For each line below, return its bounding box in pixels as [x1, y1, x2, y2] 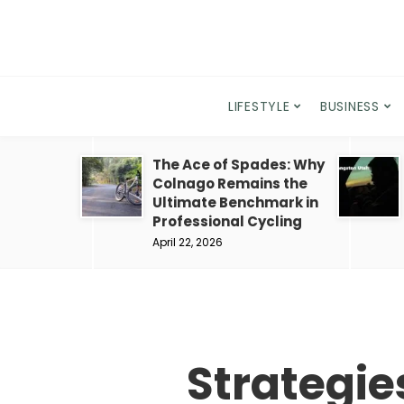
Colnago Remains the [152, 174, 308, 193]
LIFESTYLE [228, 97, 290, 115]
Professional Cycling [152, 212, 302, 231]
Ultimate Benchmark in [152, 193, 318, 212]
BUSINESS [320, 97, 380, 115]
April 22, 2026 [152, 234, 223, 250]
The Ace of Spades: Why [152, 155, 325, 174]
